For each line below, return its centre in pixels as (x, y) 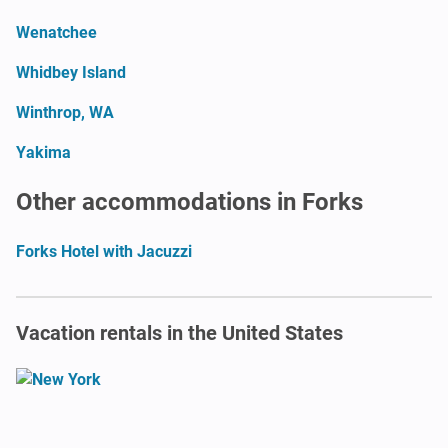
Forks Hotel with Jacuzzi (104, 251)
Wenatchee (56, 32)
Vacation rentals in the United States (179, 332)
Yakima (43, 152)
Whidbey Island (71, 72)
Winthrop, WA (65, 112)
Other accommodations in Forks (189, 201)
